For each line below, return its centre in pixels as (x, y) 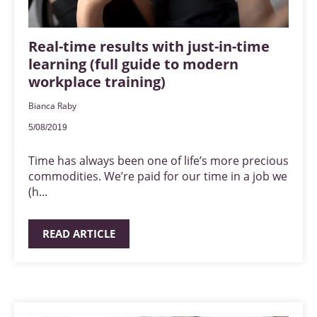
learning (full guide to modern (133, 64)
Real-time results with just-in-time (149, 47)
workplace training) (97, 82)
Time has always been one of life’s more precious (158, 161)
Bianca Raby (52, 106)
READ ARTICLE (79, 234)
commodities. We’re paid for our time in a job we (158, 177)
